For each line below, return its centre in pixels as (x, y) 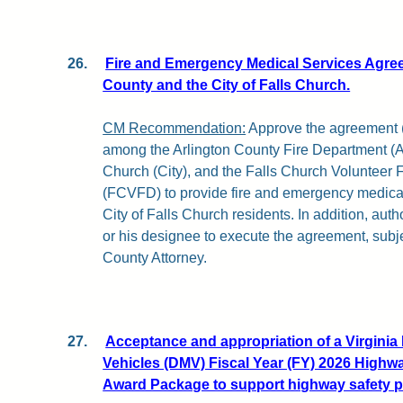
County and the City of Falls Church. (227, 85)
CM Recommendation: (175, 128)
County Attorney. (155, 257)
